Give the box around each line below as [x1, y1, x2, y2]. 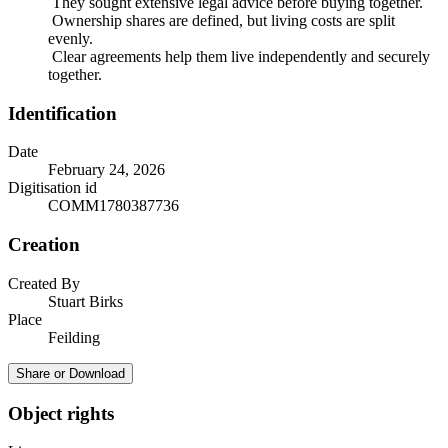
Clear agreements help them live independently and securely [48, 47, 430, 65]
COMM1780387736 [48, 197, 179, 215]
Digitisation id [8, 179, 97, 197]
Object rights [8, 402, 114, 424]
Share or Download [16, 365, 125, 381]
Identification [8, 102, 117, 124]
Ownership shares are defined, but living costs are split [48, 11, 395, 29]
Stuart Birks [48, 292, 123, 310]
